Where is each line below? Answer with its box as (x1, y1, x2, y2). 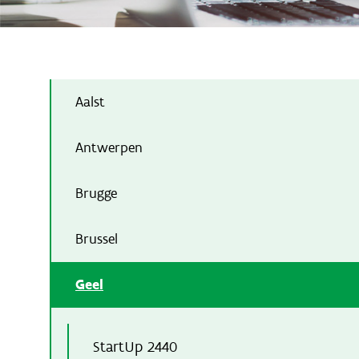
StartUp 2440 (93, 337, 177, 356)
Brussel (75, 229, 118, 248)
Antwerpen (75, 138, 143, 156)
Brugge (75, 184, 117, 202)
